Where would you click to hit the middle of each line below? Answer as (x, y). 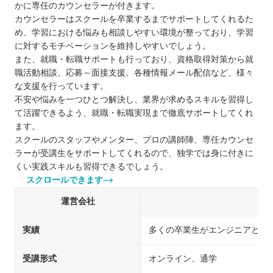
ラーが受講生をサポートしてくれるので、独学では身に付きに (134, 154)
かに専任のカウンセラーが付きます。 (87, 6)
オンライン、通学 (183, 259)
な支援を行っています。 (62, 87)
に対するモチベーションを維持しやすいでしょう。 (113, 46)
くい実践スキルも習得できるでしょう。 (91, 167)
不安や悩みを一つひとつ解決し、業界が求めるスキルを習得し (134, 100)
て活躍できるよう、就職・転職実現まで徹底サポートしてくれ (134, 113)
